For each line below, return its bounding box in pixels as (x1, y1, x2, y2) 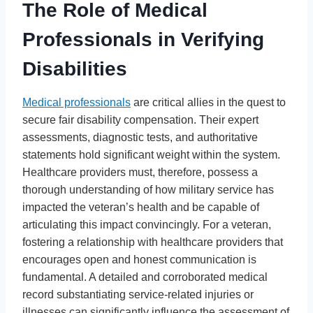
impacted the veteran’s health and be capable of (22, 201, 259, 213)
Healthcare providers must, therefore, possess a (22, 166, 258, 178)
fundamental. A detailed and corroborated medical (22, 270, 268, 283)
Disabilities (22, 57, 127, 80)
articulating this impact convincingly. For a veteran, (22, 218, 271, 231)
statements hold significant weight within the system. (22, 148, 280, 161)
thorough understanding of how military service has (22, 183, 274, 196)
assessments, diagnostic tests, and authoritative (22, 131, 258, 143)
